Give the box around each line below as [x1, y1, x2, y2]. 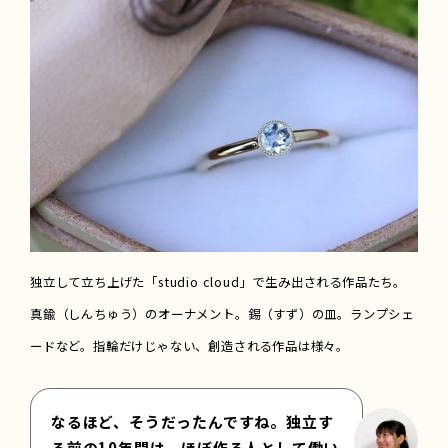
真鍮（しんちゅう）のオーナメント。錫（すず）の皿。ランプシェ [30, 304, 414, 323]
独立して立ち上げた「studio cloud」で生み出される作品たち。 [30, 272, 406, 291]
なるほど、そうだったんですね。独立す [51, 410, 334, 432]
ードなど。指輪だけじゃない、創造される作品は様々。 [30, 336, 349, 355]
